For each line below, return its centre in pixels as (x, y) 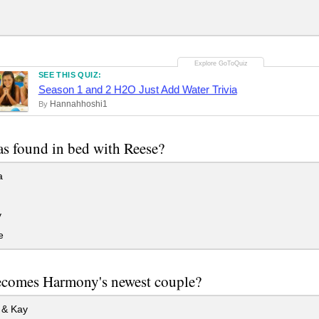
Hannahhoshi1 (78, 104)
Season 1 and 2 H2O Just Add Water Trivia (137, 89)
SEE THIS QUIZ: (70, 74)
